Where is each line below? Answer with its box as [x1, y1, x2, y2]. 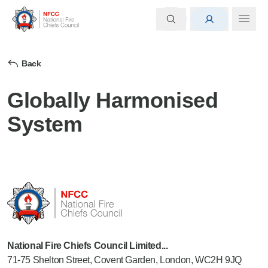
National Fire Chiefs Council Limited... [7, 240, 168, 251]
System [7, 112, 83, 136]
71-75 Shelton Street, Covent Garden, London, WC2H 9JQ [7, 254, 242, 265]
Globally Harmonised [7, 88, 218, 112]
